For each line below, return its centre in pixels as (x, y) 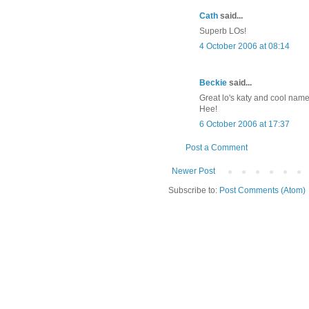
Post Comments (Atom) (262, 190)
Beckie (213, 82)
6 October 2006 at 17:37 (245, 124)
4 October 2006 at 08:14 (245, 46)
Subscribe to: (194, 190)
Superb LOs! (223, 31)
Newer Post (193, 171)
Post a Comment (217, 147)
